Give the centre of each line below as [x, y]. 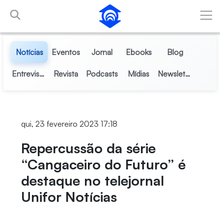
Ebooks [138, 52]
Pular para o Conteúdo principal [58, 9]
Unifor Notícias [69, 197]
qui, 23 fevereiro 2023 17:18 [69, 124]
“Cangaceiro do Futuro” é [103, 164]
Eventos [66, 52]
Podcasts [102, 74]
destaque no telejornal [92, 180]
